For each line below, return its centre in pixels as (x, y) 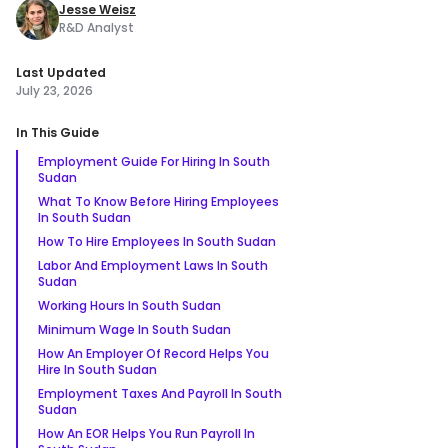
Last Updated (61, 72)
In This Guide (57, 132)
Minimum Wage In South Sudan (134, 329)
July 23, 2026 (54, 90)
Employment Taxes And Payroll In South (160, 393)
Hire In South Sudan (97, 369)
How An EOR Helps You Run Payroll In (146, 433)
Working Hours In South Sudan (129, 305)
